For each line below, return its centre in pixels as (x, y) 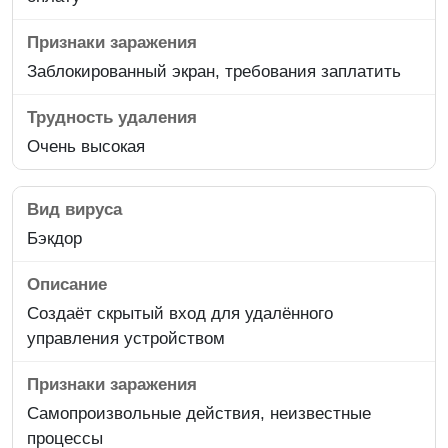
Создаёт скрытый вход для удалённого (180, 313)
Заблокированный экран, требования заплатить (214, 71)
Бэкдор (54, 238)
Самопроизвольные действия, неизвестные (199, 413)
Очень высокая (86, 146)
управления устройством (126, 338)
